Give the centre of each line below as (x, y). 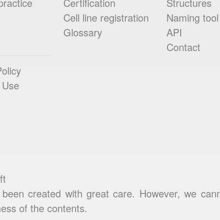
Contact (183, 47)
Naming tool (192, 17)
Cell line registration (106, 17)
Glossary (83, 32)
